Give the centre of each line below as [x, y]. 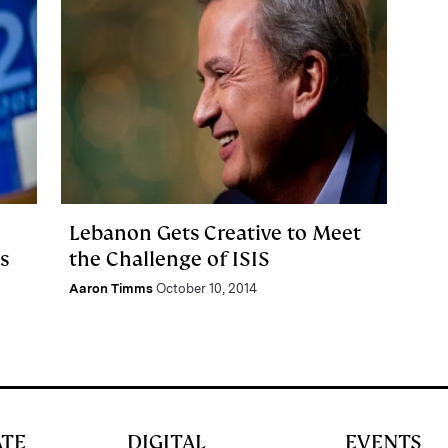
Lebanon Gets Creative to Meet [214, 232]
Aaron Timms [110, 288]
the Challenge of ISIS [169, 258]
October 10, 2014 [206, 288]
